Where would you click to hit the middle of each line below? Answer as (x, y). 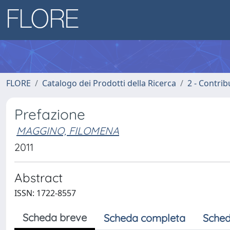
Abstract (39, 178)
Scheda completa (145, 218)
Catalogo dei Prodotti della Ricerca (109, 83)
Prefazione (50, 114)
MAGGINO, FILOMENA (68, 131)
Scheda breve (55, 217)
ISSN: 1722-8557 (45, 193)
